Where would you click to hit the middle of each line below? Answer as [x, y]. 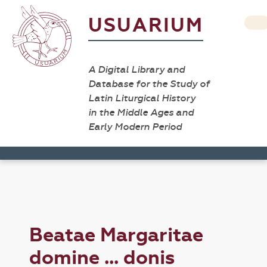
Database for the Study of [149, 84]
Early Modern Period [135, 127]
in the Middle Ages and [141, 112]
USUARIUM [146, 25]
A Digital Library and [136, 69]
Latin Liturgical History [142, 98]
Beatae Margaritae [117, 235]
